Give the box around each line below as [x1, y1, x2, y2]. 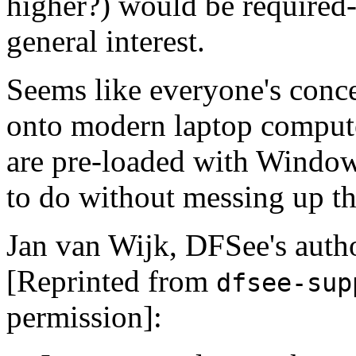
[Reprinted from [6, 263, 216, 298]
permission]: [6, 299, 162, 334]
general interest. [6, 23, 205, 58]
